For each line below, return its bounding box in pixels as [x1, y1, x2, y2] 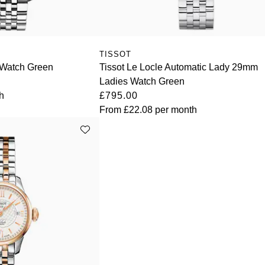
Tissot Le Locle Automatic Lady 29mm [99, 62, 258, 72]
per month [153, 104, 198, 115]
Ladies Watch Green [99, 76, 185, 86]
